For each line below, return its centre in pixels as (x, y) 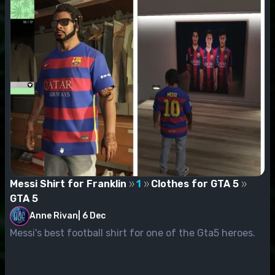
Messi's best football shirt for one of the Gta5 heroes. (133, 233)
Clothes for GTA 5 (195, 184)
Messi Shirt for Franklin (68, 184)
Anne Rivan (54, 215)
